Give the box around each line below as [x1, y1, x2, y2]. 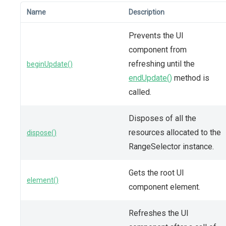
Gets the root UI [129, 167, 184, 178]
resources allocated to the [129, 127, 221, 137]
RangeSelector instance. [129, 141, 214, 151]
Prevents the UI [129, 30, 184, 40]
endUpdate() [129, 73, 172, 83]
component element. [129, 182, 200, 192]
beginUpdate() [27, 60, 73, 68]
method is [172, 73, 209, 83]
